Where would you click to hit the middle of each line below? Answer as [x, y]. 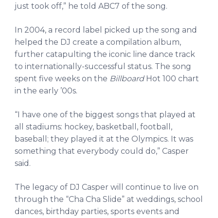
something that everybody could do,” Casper [102, 151]
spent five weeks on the [62, 78]
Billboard [127, 78]
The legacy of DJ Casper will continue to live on [107, 187]
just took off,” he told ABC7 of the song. [91, 6]
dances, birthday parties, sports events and [97, 211]
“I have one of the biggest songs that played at [105, 114]
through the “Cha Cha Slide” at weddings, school [109, 199]
